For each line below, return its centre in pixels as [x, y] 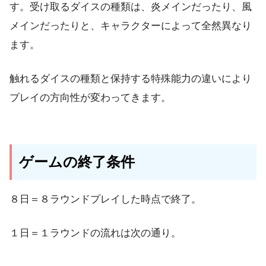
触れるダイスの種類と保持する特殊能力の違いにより [131, 79]
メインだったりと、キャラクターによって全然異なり [131, 26]
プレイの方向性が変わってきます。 [90, 98]
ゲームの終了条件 [77, 162]
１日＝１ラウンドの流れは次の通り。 [95, 233]
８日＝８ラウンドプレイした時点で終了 [100, 199]
